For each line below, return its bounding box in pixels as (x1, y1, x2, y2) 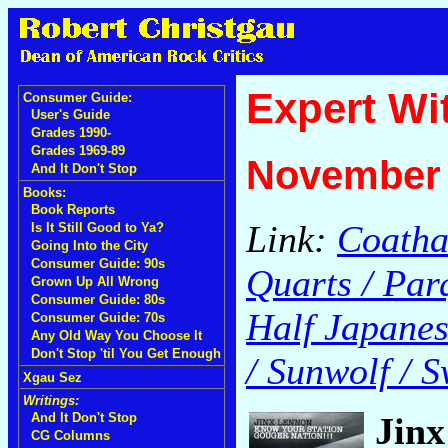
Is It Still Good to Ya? (31, 220, 164, 235)
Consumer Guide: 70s (31, 310, 165, 325)
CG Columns (31, 428, 110, 443)
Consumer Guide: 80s (31, 292, 165, 307)
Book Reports (31, 202, 115, 217)
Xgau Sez (23, 370, 82, 385)
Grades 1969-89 (31, 143, 125, 158)
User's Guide (31, 107, 110, 122)
